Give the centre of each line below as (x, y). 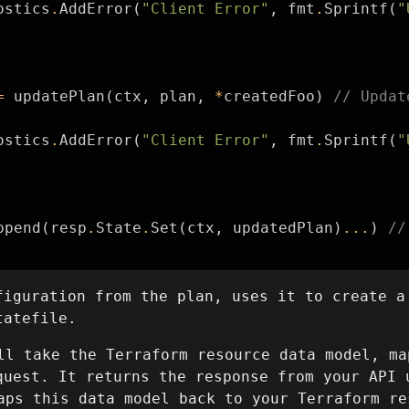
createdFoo (269, 96)
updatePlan (59, 96)
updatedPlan (283, 228)
